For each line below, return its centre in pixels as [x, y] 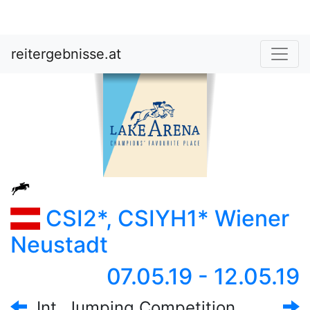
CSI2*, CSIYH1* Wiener [164, 218]
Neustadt [59, 245]
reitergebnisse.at [66, 54]
